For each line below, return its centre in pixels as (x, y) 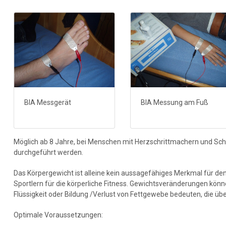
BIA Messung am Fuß (175, 103)
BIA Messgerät (48, 103)
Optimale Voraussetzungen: (59, 215)
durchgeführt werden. (49, 153)
